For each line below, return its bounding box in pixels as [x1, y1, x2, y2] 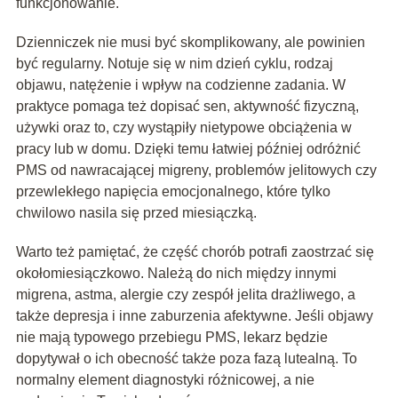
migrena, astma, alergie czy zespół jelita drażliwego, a [15, 287, 355, 303]
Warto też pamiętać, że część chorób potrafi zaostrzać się [15, 244, 374, 260]
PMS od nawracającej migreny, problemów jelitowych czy [15, 163, 377, 179]
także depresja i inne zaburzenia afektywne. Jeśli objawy [15, 308, 373, 324]
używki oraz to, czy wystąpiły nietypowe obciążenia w [15, 120, 352, 136]
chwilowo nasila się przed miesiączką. [15, 205, 257, 221]
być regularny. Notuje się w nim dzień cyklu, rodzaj [15, 56, 333, 72]
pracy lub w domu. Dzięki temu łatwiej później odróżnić [15, 141, 361, 157]
